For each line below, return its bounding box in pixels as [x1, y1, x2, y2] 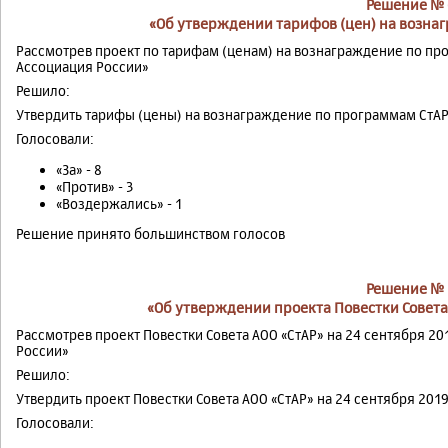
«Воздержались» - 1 [56, 195, 182, 213]
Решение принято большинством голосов [16, 225, 285, 243]
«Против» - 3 [56, 178, 134, 196]
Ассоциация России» [16, 58, 149, 76]
